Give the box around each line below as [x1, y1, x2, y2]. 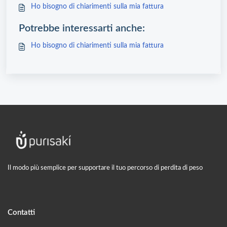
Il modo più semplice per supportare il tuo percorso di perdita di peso [8, 164, 203, 171]
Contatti [8, 208, 35, 216]
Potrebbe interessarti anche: [19, 23, 145, 34]
